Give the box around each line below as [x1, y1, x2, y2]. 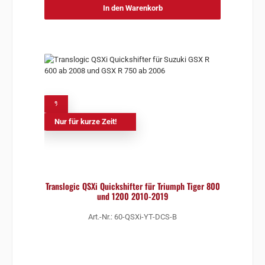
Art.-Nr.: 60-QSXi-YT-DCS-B [88, 212, 177, 222]
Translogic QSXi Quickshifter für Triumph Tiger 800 [45, 179, 220, 192]
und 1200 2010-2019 [96, 189, 169, 202]
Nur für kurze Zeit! [54, 117, 117, 126]
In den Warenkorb [102, 3, 163, 12]
